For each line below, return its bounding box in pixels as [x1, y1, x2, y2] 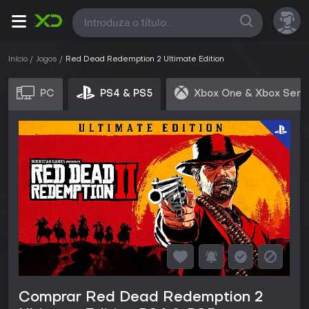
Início [8, 56, 28, 63]
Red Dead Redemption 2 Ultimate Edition [66, 56, 224, 63]
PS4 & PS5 [100, 89, 152, 99]
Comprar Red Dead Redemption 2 [19, 291, 263, 306]
